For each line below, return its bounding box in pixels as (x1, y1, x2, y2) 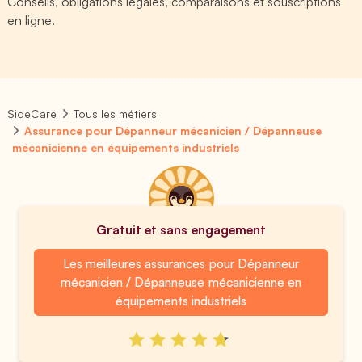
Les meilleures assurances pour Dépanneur (63, 255, 299, 271)
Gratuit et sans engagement (96, 221, 266, 238)
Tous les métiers (74, 107, 158, 120)
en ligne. (7, 12, 56, 28)
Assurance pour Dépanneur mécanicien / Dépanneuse (24, 124, 322, 137)
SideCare (7, 107, 57, 120)
